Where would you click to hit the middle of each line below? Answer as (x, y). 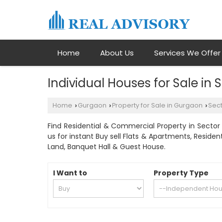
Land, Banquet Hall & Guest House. (107, 147)
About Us (117, 53)
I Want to (70, 173)
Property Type (181, 173)
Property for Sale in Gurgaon (157, 105)
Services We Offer (187, 53)
